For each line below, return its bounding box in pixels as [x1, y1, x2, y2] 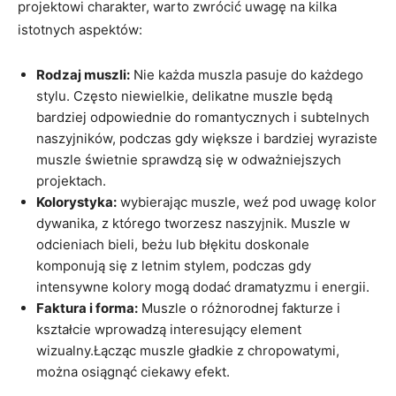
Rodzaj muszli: [36, 65, 130, 83]
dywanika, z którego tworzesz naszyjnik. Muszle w [36, 214, 350, 232]
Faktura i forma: [36, 299, 138, 316]
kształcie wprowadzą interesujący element [36, 320, 301, 338]
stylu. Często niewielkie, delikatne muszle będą [36, 87, 332, 104]
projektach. [36, 171, 106, 189]
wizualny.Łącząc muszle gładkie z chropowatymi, [36, 341, 339, 359]
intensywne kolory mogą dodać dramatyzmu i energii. [36, 278, 369, 295]
